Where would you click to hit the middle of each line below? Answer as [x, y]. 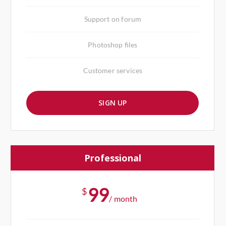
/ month [123, 198]
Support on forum [113, 19]
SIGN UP [113, 102]
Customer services [113, 70]
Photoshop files [113, 44]
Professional [112, 158]
